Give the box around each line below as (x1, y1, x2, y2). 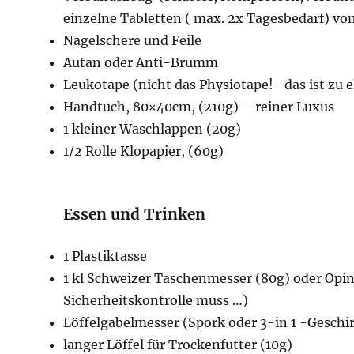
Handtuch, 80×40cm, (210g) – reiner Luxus (63, 99, 338, 115)
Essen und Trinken (63, 205, 206, 224)
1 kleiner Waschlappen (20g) (63, 121, 242, 137)
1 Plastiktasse (63, 248, 151, 265)
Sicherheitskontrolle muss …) (63, 292, 249, 309)
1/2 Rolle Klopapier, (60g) (63, 143, 224, 160)
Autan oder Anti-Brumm (63, 55, 219, 71)
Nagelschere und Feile (63, 32, 202, 49)
